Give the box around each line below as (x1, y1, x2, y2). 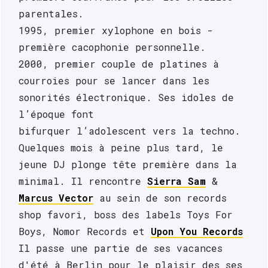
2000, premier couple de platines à (19, 57, 219, 71)
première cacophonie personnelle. (19, 41, 212, 54)
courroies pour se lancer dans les (19, 74, 209, 87)
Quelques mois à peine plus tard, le (19, 141, 223, 154)
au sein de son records (93, 191, 227, 205)
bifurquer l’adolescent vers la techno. (19, 124, 240, 138)
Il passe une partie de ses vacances (19, 242, 223, 255)
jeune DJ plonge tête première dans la (19, 158, 237, 171)
